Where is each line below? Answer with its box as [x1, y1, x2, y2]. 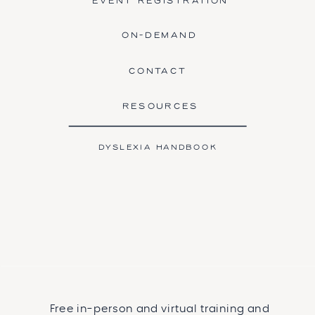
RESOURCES [122, 102, 199, 112]
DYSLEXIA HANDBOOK [98, 143, 218, 152]
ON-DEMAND [122, 31, 198, 41]
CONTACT [128, 67, 187, 77]
